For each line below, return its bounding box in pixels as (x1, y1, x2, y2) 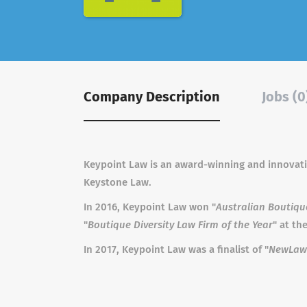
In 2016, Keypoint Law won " (84, 201, 216, 213)
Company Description (84, 88, 220, 105)
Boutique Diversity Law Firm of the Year (88, 219, 273, 231)
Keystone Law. (84, 176, 151, 188)
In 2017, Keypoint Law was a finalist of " (84, 243, 269, 256)
